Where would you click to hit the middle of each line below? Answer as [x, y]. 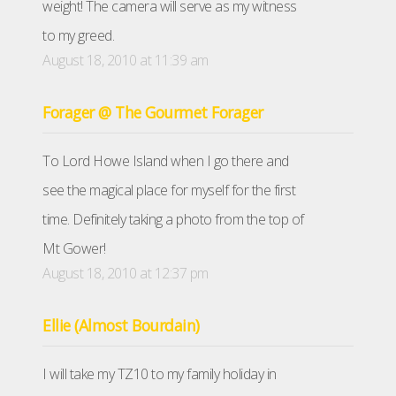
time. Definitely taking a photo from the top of [173, 220]
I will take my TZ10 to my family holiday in [160, 374]
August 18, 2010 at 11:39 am [126, 61]
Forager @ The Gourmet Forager [153, 113]
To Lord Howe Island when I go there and [166, 161]
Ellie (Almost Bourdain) [121, 326]
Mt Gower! [74, 249]
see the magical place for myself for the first [169, 190]
